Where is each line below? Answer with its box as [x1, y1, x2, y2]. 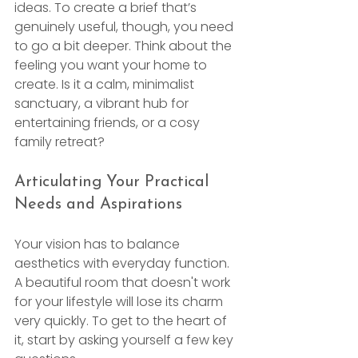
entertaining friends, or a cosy [14, 113, 203, 132]
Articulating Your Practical [14, 173, 213, 190]
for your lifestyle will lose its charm [14, 292, 226, 311]
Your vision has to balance [14, 234, 183, 253]
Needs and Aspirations [14, 196, 182, 213]
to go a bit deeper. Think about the [14, 36, 235, 55]
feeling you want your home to [14, 55, 210, 74]
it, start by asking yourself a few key [14, 330, 237, 349]
